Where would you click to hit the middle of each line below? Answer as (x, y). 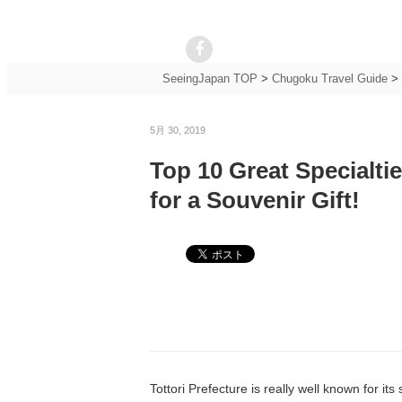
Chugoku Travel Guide (329, 79)
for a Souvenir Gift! (255, 200)
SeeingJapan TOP (210, 79)
